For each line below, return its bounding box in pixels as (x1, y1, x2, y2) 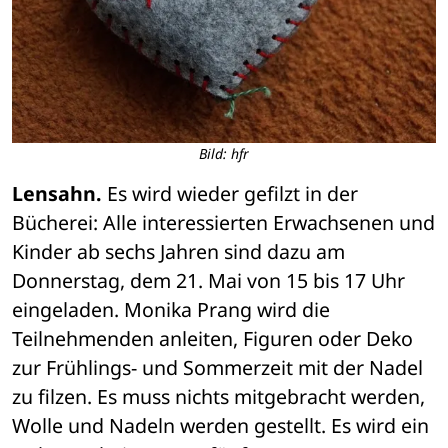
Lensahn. (12, 180, 102, 208)
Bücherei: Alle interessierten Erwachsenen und (12, 209, 435, 237)
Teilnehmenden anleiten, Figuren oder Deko (12, 325, 413, 353)
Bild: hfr (199, 144, 249, 164)
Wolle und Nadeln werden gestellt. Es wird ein (12, 412, 429, 440)
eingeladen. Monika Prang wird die (12, 296, 330, 324)
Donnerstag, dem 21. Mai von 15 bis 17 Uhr (12, 267, 405, 295)
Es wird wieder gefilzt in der (102, 180, 358, 208)
